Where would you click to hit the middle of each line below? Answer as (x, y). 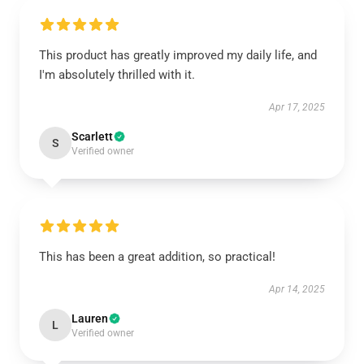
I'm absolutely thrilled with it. (117, 75)
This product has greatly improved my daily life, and (178, 55)
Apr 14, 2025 (297, 289)
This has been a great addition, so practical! (157, 257)
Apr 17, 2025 (297, 107)
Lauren (90, 318)
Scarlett (92, 136)
